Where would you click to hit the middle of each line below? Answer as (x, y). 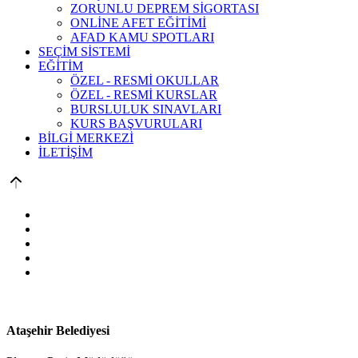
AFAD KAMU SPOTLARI (142, 37)
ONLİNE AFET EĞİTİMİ (138, 22)
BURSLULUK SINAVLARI (146, 109)
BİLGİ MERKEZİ (86, 137)
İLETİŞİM (66, 152)
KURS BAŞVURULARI (136, 123)
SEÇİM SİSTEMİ (84, 51)
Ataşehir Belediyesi (58, 330)
